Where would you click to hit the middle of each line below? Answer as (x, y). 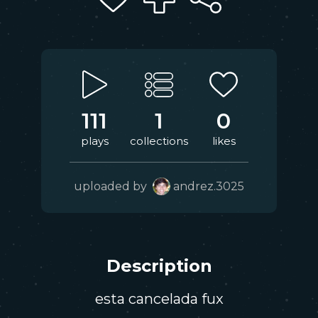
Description (159, 266)
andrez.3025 (209, 186)
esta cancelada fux (159, 299)
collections (159, 141)
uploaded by (113, 186)
